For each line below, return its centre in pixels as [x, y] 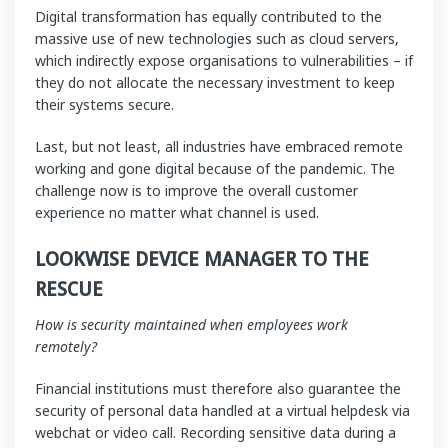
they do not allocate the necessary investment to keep [215, 82]
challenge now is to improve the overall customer [196, 190]
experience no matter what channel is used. [177, 212]
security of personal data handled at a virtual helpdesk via [222, 410]
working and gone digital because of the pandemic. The [215, 168]
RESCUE [69, 288]
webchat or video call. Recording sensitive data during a [215, 432]
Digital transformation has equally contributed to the [208, 16]
